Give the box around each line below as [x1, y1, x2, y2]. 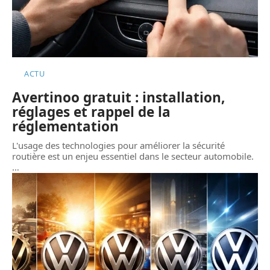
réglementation [12, 117, 119, 136]
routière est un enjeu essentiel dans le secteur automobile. [12, 150, 254, 163]
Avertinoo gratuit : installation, [12, 88, 225, 107]
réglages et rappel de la [12, 102, 171, 122]
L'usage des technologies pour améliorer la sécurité [12, 139, 225, 152]
